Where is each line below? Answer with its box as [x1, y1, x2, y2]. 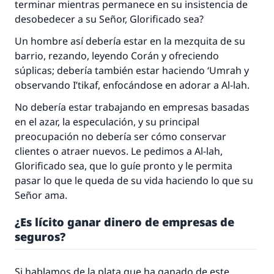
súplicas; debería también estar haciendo [15, 64, 207, 77]
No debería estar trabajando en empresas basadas [15, 100, 250, 114]
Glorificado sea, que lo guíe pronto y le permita [15, 159, 232, 172]
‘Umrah [207, 64, 242, 77]
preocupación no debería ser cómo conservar [15, 130, 226, 143]
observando [15, 78, 73, 92]
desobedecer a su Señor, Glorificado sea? [15, 12, 204, 26]
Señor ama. [15, 188, 67, 202]
